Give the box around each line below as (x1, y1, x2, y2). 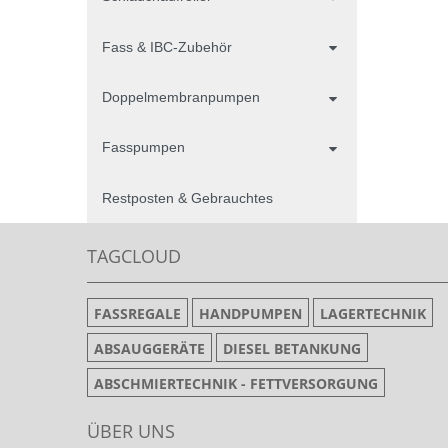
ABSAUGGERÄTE (94, 339, 205, 359)
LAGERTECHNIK (320, 304, 426, 324)
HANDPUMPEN (199, 304, 302, 324)
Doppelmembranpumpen (102, 88, 260, 105)
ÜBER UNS (87, 419, 175, 444)
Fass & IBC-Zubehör (102, 38, 232, 55)
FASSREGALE (94, 304, 181, 324)
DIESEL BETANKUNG (223, 339, 361, 359)
